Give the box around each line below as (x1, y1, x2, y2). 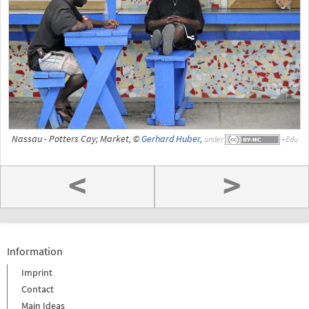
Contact (21, 283, 54, 296)
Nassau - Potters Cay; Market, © (11, 133, 141, 146)
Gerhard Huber (141, 133, 200, 146)
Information (7, 243, 63, 258)
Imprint (21, 266, 52, 279)
